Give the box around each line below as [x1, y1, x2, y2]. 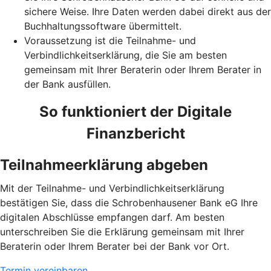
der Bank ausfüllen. [24, 77, 111, 90]
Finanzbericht [86, 124, 185, 142]
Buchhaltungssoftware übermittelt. [24, 19, 181, 32]
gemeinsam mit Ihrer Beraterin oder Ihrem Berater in [24, 63, 261, 76]
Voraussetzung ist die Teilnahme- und [24, 34, 196, 47]
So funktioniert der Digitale [39, 102, 232, 120]
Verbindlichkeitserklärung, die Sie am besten [24, 48, 227, 61]
